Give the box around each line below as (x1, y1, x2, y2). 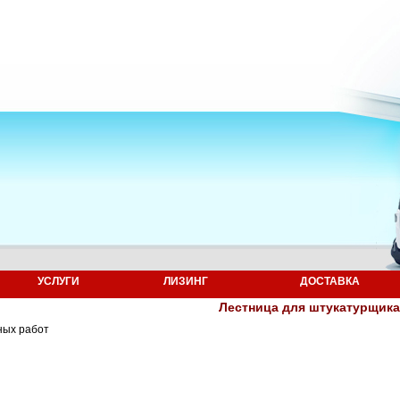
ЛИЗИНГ (162, 275, 208, 287)
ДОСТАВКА (300, 275, 360, 287)
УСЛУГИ (37, 275, 79, 287)
